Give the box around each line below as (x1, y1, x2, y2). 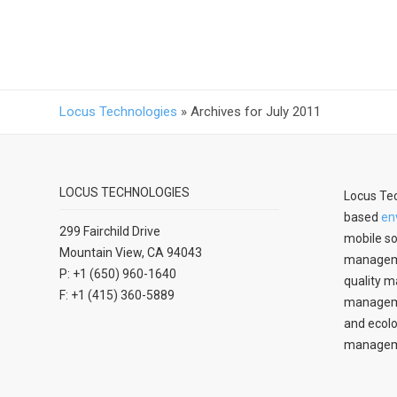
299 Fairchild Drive (59, 223, 160, 238)
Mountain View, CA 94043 (59, 245, 202, 260)
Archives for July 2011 (191, 104, 321, 121)
